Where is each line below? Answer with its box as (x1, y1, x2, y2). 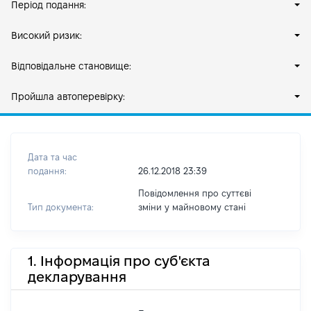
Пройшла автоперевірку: (11, 91, 125, 102)
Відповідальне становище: (11, 60, 131, 72)
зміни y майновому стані (137, 202, 246, 212)
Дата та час (28, 152, 77, 162)
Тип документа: (28, 202, 94, 212)
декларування (28, 269, 126, 285)
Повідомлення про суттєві (137, 188, 251, 198)
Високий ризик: (11, 30, 82, 41)
